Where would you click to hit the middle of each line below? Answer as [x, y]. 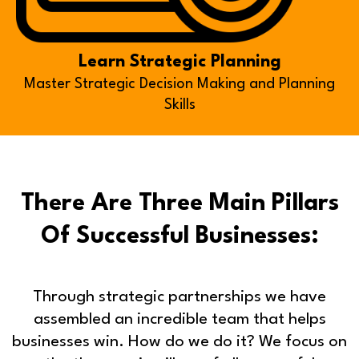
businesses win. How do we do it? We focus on [179, 342]
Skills [179, 105]
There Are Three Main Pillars [179, 204]
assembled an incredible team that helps [179, 319]
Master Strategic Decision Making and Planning [179, 84]
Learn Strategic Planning [179, 62]
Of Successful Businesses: [179, 236]
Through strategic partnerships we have [179, 297]
